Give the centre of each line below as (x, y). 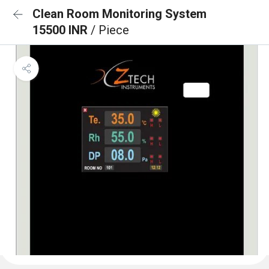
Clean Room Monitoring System (119, 14)
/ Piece (110, 30)
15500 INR (62, 30)
